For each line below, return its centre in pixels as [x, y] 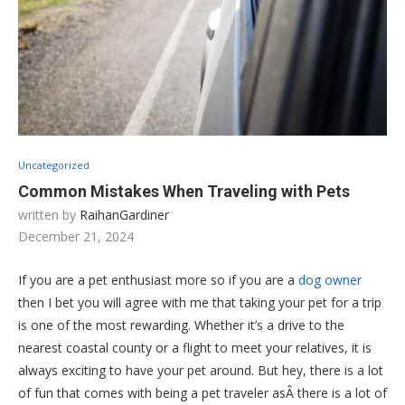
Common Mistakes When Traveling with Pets [184, 191]
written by [49, 214]
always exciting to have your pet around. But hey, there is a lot [201, 370]
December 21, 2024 [76, 236]
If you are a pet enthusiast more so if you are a [158, 279]
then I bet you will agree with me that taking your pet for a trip [200, 302]
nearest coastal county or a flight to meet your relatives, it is [195, 347]
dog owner [330, 279]
